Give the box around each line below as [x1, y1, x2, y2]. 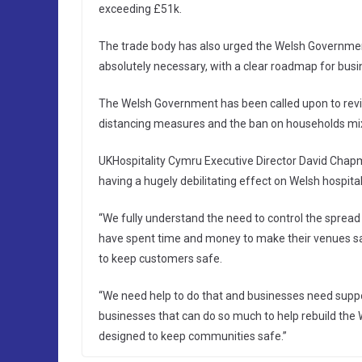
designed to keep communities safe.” [99, 330, 287, 343]
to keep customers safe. [99, 252, 222, 266]
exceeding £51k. [99, 2, 182, 16]
